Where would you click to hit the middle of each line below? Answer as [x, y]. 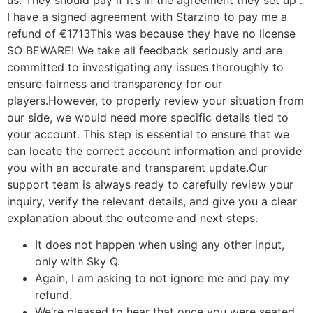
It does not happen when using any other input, [160, 245]
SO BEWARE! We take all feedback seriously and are [145, 50]
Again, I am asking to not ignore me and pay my [162, 278]
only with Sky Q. [78, 262]
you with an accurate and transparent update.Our [137, 167]
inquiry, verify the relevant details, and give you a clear [152, 201]
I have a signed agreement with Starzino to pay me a [147, 16]
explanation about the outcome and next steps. [132, 218]
